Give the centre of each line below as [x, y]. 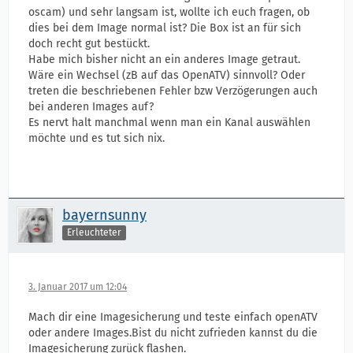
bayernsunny [104, 215]
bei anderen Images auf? [91, 107]
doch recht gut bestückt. [89, 44]
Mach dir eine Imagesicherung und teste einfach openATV [173, 317]
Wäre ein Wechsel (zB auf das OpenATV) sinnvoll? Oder [167, 75]
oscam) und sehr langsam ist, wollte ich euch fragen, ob [169, 12]
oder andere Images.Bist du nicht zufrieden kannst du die [173, 333]
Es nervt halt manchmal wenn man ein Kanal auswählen [169, 123]
